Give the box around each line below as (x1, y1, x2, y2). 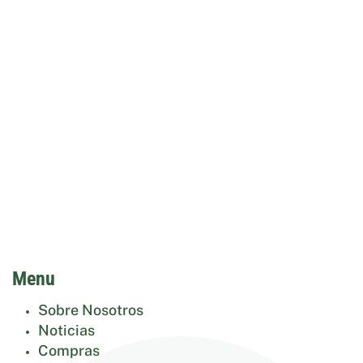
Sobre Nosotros (38, 301, 143, 318)
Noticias (38, 322, 95, 339)
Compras (38, 342, 100, 359)
